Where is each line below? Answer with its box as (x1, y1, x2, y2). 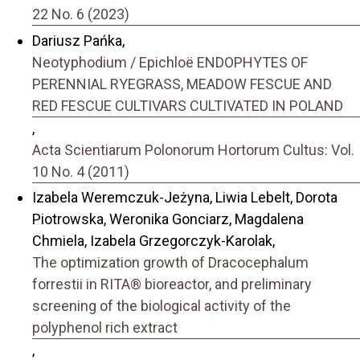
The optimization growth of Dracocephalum (32, 254, 309, 272)
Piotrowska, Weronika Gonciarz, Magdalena (32, 211, 304, 228)
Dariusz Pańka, (32, 31, 125, 49)
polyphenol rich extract (32, 319, 178, 337)
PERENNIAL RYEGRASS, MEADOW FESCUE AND (32, 75, 332, 92)
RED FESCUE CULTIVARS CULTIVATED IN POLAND (32, 96, 343, 114)
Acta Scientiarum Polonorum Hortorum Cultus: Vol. (32, 141, 354, 158)
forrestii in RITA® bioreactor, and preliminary (32, 276, 312, 293)
